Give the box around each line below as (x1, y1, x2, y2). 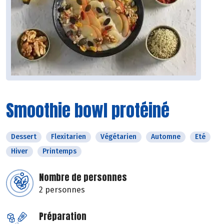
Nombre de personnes (39, 170, 127, 184)
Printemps (42, 147, 76, 156)
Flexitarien (51, 132, 86, 141)
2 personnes (39, 185, 85, 195)
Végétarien (100, 132, 136, 141)
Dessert (11, 132, 36, 141)
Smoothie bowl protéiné (6, 97, 169, 123)
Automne (151, 132, 180, 141)
